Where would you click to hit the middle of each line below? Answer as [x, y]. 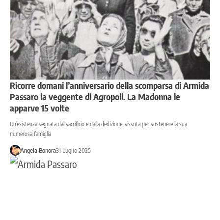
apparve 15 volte [40, 108]
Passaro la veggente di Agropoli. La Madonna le [95, 97]
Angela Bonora [38, 151]
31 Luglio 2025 [73, 151]
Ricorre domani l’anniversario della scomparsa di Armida [110, 85]
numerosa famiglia [30, 134]
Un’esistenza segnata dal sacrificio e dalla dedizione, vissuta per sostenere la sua [98, 124]
